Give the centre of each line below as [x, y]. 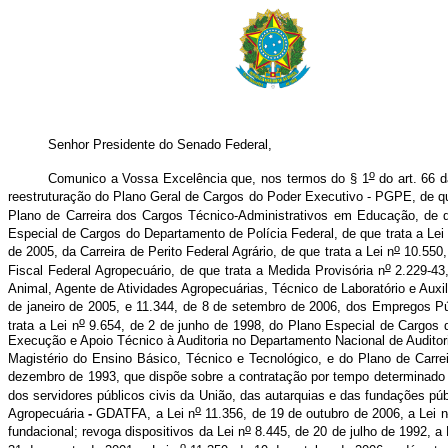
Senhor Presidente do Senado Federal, [162, 144]
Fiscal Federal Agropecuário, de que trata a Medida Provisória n [196, 270]
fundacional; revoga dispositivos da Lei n [126, 432]
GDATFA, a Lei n [144, 414]
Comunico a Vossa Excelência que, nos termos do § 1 [208, 179]
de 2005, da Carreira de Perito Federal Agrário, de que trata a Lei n [201, 252]
